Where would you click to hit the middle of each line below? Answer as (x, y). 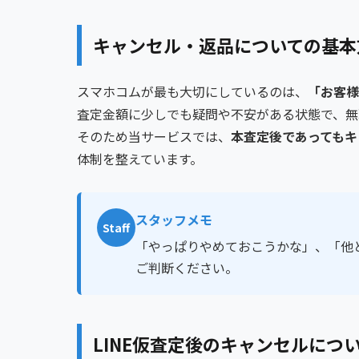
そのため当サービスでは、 (154, 137)
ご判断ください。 (187, 268)
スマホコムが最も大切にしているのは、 (192, 92)
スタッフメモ (174, 220)
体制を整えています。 (140, 159)
